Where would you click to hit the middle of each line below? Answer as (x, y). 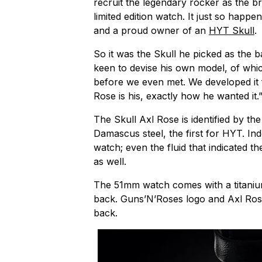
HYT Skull (232, 30)
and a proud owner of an (151, 30)
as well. (110, 161)
